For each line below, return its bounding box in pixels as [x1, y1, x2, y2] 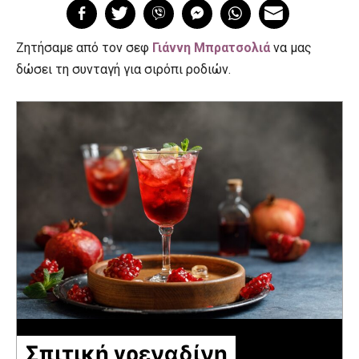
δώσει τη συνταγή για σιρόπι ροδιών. [16, 62, 231, 77]
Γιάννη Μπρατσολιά [152, 40, 270, 55]
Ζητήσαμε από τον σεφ [16, 40, 152, 55]
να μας [273, 40, 312, 55]
